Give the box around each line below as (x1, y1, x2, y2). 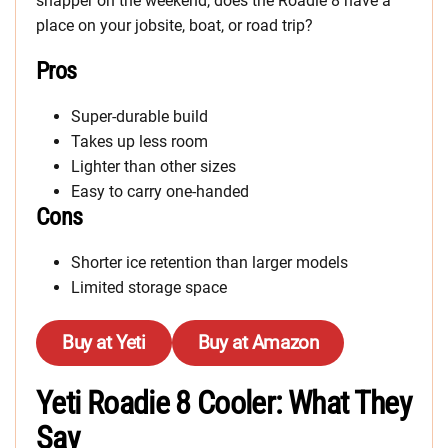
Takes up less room (71, 132, 208, 152)
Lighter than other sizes (71, 157, 236, 177)
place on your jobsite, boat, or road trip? (36, 16, 313, 36)
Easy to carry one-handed (71, 182, 249, 202)
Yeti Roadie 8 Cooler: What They (36, 384, 412, 423)
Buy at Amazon (197, 331, 319, 355)
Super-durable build (71, 107, 208, 127)
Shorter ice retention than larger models (71, 253, 348, 273)
